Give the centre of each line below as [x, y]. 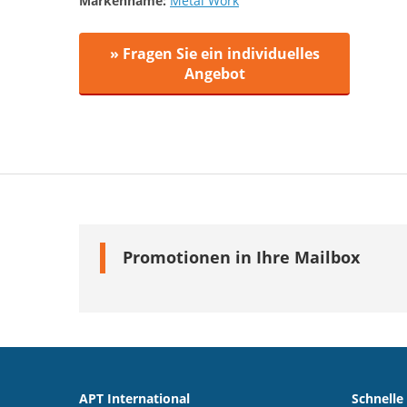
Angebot [214, 74]
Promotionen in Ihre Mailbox [241, 258]
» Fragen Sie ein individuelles [214, 54]
